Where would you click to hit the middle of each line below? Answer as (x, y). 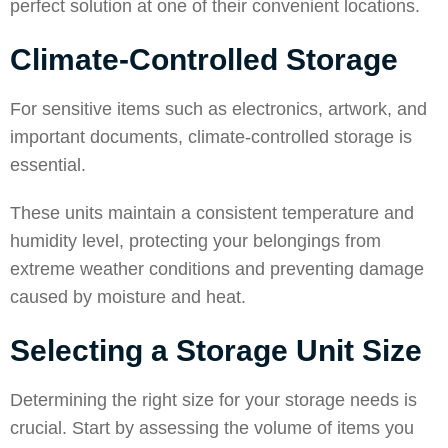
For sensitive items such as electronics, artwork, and (218, 109)
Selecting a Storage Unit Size (216, 350)
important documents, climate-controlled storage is (211, 137)
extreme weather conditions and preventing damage (217, 269)
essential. (50, 165)
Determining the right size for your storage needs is (213, 400)
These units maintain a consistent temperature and (212, 213)
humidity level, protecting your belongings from (195, 241)
